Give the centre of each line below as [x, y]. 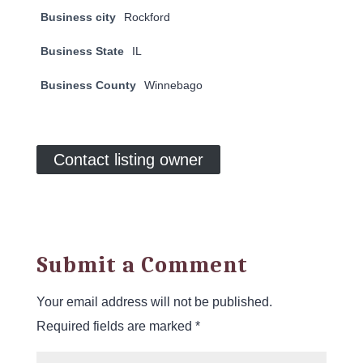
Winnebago [173, 85]
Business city [78, 17]
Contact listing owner [128, 160]
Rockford [147, 17]
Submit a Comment [142, 265]
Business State [82, 51]
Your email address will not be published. [154, 302]
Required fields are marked [115, 326]
